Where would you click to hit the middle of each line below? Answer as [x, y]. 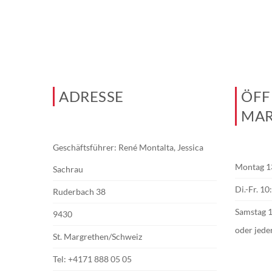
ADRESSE [91, 96]
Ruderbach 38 [79, 192]
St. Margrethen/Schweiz [97, 236]
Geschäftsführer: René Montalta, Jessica [128, 147]
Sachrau [68, 169]
